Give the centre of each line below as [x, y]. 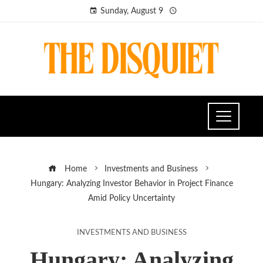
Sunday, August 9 [131, 11]
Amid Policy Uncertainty [131, 198]
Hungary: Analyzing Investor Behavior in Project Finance [131, 183]
